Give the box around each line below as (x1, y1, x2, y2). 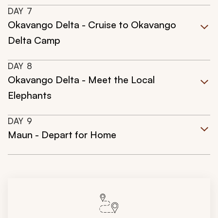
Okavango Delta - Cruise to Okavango (8, 18, 176, 31)
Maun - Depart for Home (8, 128, 116, 141)
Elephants (8, 89, 52, 102)
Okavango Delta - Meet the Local (8, 73, 155, 86)
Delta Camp (8, 34, 60, 47)
